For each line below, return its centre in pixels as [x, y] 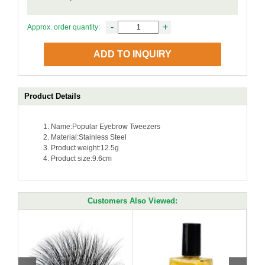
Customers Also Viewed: [132, 201]
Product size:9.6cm [81, 159]
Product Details [52, 96]
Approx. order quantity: [64, 27]
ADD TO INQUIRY [132, 54]
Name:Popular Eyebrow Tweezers [106, 127]
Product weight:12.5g [85, 148]
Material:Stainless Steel [89, 137]
